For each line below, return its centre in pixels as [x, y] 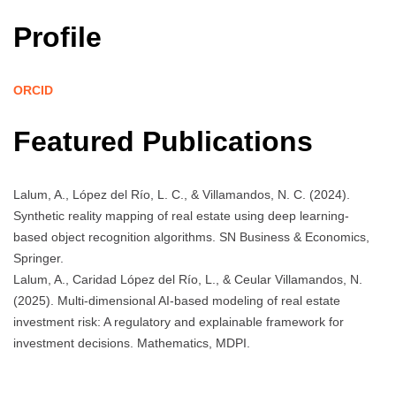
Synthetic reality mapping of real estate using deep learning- [181, 215]
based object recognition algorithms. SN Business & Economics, [191, 236]
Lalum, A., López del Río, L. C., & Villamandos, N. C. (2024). [182, 194]
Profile [57, 38]
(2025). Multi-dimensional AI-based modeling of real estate [177, 300]
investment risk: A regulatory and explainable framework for [179, 321]
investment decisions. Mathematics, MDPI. [132, 343]
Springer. [38, 258]
